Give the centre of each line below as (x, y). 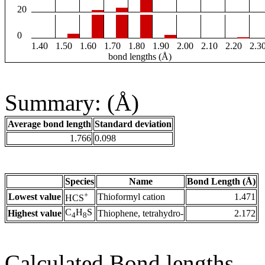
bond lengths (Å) (140, 57)
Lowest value (35, 197)
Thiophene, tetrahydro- (140, 214)
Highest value (35, 214)
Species (80, 182)
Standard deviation (133, 124)
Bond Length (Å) (221, 182)
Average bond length (49, 124)
